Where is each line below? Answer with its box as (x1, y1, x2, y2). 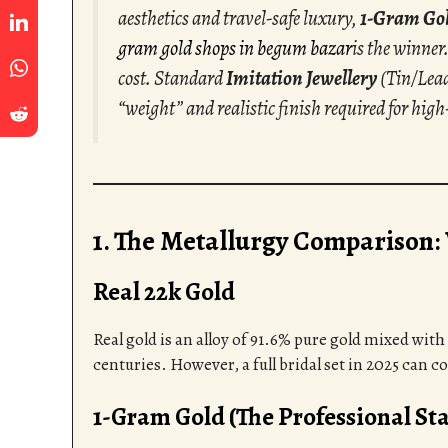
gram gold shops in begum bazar (118, 33, 352, 62)
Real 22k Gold (93, 274, 235, 309)
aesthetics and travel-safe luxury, (118, 3, 360, 32)
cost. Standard (118, 63, 226, 92)
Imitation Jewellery (226, 63, 377, 92)
